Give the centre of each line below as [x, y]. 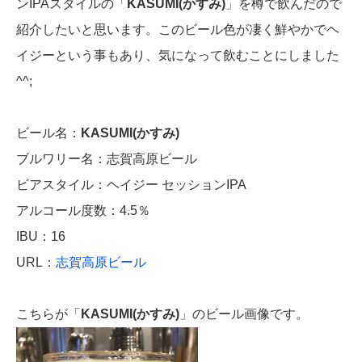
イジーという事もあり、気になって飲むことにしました [178, 56]
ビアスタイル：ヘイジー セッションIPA [131, 185]
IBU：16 [41, 237]
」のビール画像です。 [244, 314]
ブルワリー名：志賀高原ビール [107, 159]
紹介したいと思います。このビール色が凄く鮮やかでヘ [178, 30]
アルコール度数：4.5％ [83, 211]
